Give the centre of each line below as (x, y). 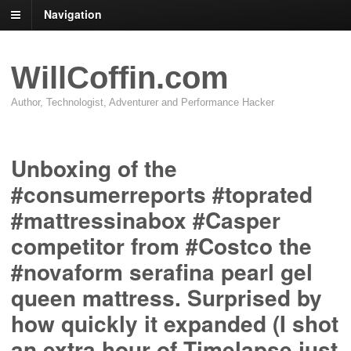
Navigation (73, 14)
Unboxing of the (94, 168)
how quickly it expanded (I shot (175, 324)
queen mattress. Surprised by (166, 298)
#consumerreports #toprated (162, 194)
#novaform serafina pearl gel (162, 272)
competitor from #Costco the (161, 246)
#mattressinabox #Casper (146, 220)
